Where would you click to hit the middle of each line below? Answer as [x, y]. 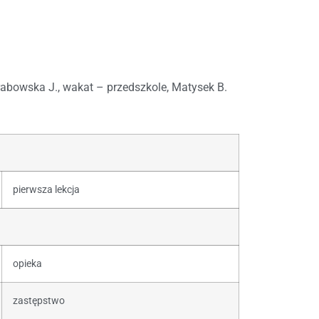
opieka [27, 263]
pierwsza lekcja [46, 189]
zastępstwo [39, 300]
